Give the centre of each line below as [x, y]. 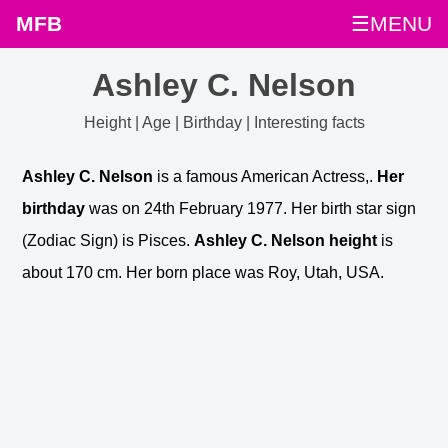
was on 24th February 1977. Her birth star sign [251, 208]
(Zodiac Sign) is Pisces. [108, 240]
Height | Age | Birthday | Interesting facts [224, 123]
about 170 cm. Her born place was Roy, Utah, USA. [203, 272]
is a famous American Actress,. [265, 176]
